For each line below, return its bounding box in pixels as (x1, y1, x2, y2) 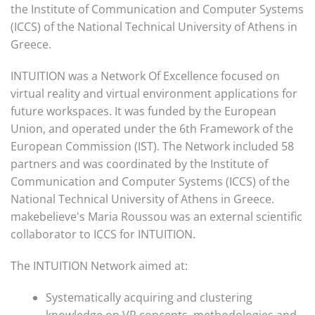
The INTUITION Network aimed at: (11, 258, 188, 274)
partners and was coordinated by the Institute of (11, 156, 268, 172)
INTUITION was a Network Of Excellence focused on (11, 68, 280, 84)
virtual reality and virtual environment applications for (11, 86, 297, 101)
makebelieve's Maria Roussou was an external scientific (11, 209, 302, 224)
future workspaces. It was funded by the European (11, 103, 276, 119)
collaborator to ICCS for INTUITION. (11, 226, 195, 242)
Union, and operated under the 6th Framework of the (11, 121, 293, 136)
